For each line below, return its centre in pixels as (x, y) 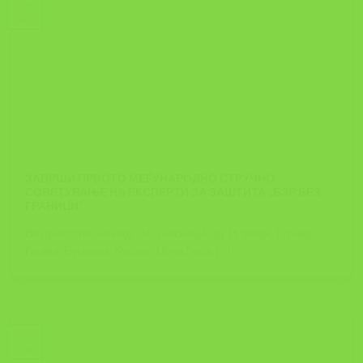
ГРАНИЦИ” (55, 205)
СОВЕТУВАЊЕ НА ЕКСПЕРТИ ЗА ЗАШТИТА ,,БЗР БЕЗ (173, 192)
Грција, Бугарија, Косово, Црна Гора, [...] (128, 251)
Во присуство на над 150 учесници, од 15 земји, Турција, (172, 234)
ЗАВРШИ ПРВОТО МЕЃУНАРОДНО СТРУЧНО (150, 178)
